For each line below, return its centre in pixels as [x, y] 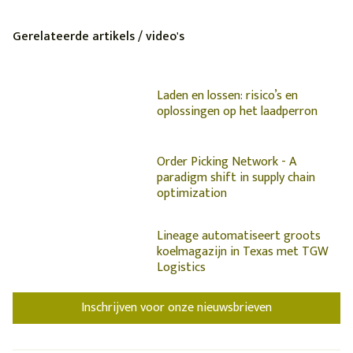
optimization [192, 194]
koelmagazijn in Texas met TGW [243, 252]
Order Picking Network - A [227, 162]
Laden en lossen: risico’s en [227, 96]
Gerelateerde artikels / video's [98, 37]
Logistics [181, 268]
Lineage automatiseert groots [239, 236]
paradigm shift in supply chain [236, 178]
